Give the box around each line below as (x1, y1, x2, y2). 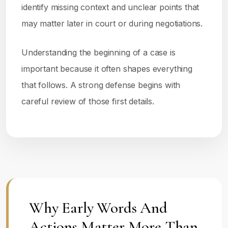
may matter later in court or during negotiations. (21, 18, 203, 28)
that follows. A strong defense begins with (21, 80, 181, 90)
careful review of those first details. (21, 96, 154, 106)
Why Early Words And (29, 198, 167, 217)
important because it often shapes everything (21, 64, 192, 74)
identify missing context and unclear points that (21, 2, 199, 12)
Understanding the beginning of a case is (21, 47, 176, 58)
